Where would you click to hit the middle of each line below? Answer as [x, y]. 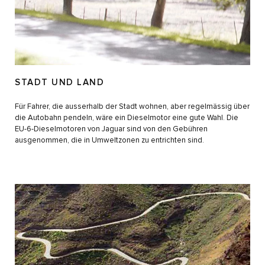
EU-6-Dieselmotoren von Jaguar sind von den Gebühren [111, 129]
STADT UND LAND [59, 82]
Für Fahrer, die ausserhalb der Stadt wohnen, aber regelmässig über [132, 106]
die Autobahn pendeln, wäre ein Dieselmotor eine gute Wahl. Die [127, 118]
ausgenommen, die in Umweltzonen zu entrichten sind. [109, 140]
